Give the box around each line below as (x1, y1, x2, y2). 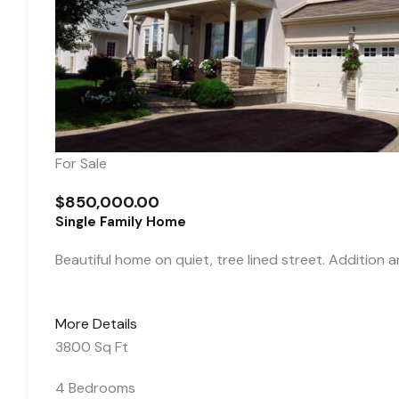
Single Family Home (55, 213, 186, 231)
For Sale (55, 154, 107, 173)
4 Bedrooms (55, 379, 135, 397)
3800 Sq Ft (55, 338, 128, 356)
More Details (55, 314, 137, 333)
